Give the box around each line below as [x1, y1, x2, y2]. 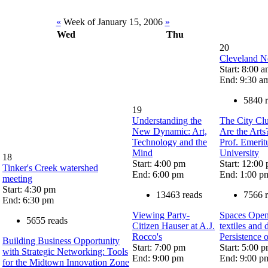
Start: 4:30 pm [2, 184, 56, 194]
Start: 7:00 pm [132, 242, 185, 252]
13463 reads [156, 189, 202, 200]
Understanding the [132, 115, 202, 126]
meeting [2, 173, 32, 184]
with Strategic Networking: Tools [2, 246, 128, 257]
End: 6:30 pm [2, 194, 54, 205]
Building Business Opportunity [2, 235, 120, 246]
